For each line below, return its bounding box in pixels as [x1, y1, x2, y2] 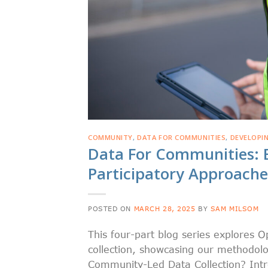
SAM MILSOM [210, 204, 259, 212]
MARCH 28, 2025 [133, 204, 196, 212]
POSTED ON [88, 204, 134, 212]
